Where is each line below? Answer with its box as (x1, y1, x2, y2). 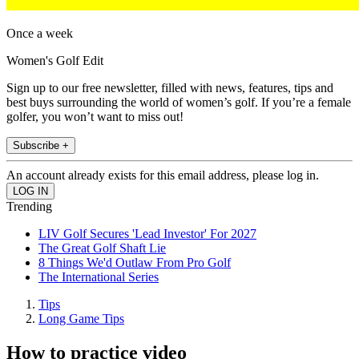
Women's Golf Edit (6, 54, 103, 68)
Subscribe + (13, 139, 69, 152)
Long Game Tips (38, 312, 124, 326)
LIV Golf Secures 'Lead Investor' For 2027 (38, 227, 256, 241)
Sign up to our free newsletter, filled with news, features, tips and (6, 81, 333, 95)
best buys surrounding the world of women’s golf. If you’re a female (6, 95, 351, 110)
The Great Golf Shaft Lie (38, 241, 166, 256)
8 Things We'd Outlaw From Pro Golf (38, 256, 231, 270)
